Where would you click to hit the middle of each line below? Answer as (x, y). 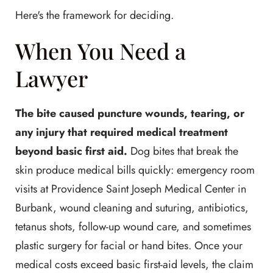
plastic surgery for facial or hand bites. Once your (129, 246)
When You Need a (101, 51)
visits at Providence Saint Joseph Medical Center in (131, 189)
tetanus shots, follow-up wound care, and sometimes (133, 227)
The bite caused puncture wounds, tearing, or (130, 113)
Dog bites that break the (183, 151)
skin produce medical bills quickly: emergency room (135, 170)
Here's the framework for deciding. (94, 15)
